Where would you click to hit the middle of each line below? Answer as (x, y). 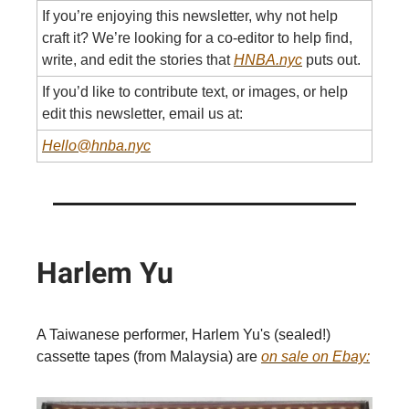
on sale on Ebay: (315, 357)
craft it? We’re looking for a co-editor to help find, (197, 38)
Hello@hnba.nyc (96, 146)
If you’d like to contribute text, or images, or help (195, 92)
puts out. (331, 60)
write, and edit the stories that (138, 60)
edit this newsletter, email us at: (142, 114)
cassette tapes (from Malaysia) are (149, 357)
